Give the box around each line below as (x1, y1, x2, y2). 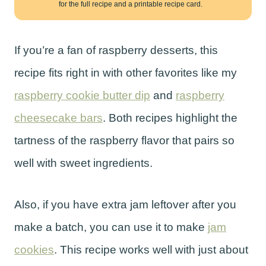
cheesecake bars (14, 111, 103, 124)
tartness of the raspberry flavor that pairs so (14, 134, 235, 147)
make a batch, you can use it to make (14, 220, 208, 233)
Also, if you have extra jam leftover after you (14, 198, 236, 211)
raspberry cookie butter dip (14, 88, 150, 102)
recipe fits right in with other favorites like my (14, 66, 237, 79)
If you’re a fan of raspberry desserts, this (14, 43, 218, 56)
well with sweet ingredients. (14, 156, 156, 169)
